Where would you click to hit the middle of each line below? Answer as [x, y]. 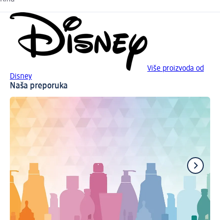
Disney [21, 77]
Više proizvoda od [176, 69]
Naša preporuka [39, 86]
